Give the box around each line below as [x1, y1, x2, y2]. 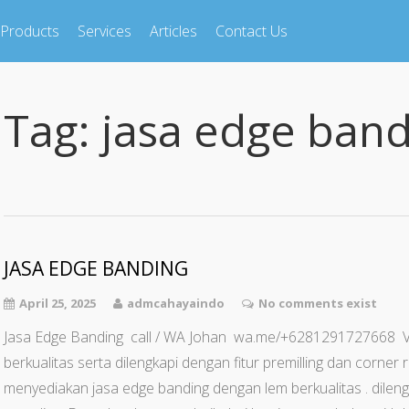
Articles [150, 21, 197, 41]
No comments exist [258, 295, 377, 311]
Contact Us [215, 21, 288, 41]
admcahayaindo [127, 295, 225, 311]
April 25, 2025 [19, 295, 96, 311]
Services [78, 21, 131, 41]
